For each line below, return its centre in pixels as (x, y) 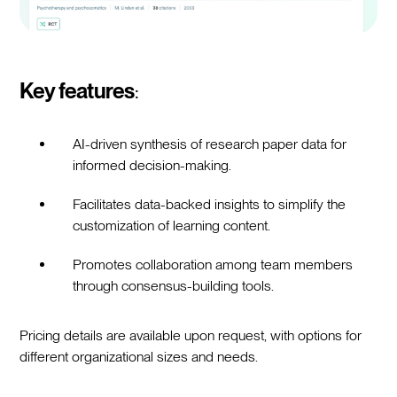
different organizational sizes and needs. (139, 357)
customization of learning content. (172, 226)
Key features (77, 91)
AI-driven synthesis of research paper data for (210, 144)
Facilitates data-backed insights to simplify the (210, 205)
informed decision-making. (152, 166)
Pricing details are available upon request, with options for (191, 336)
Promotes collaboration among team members (213, 265)
